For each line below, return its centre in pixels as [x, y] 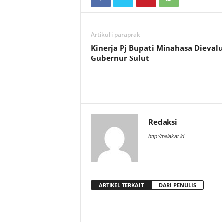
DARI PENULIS [177, 185]
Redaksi [163, 122]
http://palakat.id [166, 137]
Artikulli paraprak [115, 35]
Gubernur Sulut [120, 58]
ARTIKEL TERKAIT [121, 185]
